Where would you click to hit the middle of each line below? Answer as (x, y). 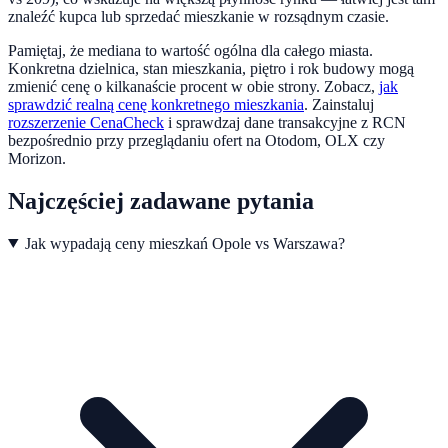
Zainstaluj (343, 104)
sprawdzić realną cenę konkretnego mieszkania (156, 104)
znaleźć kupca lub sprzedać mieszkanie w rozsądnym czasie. (198, 16)
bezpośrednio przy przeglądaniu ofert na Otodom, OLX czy (196, 140)
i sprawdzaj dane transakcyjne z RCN (287, 122)
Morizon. (37, 158)
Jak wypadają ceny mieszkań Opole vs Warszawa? (184, 243)
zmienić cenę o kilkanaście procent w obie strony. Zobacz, (191, 86)
